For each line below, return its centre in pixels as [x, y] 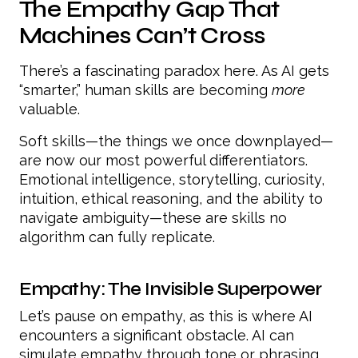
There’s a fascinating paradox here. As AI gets [174, 71]
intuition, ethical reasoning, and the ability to [171, 199]
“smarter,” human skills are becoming [145, 90]
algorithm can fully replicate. [117, 237]
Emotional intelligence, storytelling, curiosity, [172, 180]
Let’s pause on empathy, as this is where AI [166, 316]
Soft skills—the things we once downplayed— [176, 141]
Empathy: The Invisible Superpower [171, 289]
